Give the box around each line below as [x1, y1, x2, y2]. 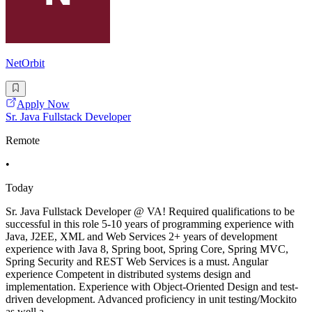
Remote [6, 134, 40, 146]
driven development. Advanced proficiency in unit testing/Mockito [6, 292, 297, 305]
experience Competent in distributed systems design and [6, 267, 251, 280]
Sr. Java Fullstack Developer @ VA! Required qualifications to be [6, 205, 295, 217]
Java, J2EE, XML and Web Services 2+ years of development [6, 230, 277, 242]
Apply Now [17, 97, 70, 110]
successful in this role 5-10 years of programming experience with [6, 217, 294, 230]
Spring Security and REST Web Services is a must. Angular [6, 255, 268, 267]
